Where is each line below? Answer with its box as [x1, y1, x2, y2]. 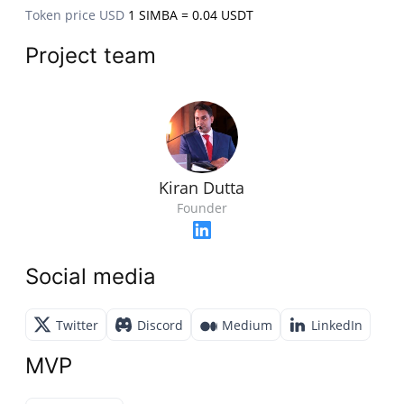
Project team [25, 42, 157, 69]
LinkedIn [311, 316, 363, 334]
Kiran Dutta [159, 177, 245, 199]
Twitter [56, 316, 99, 334]
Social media [25, 263, 157, 290]
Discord [137, 316, 184, 334]
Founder [176, 199, 227, 217]
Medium [222, 316, 273, 334]
